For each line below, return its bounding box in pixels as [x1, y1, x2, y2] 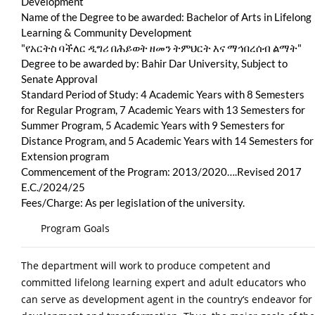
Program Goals [21, 221, 112, 235]
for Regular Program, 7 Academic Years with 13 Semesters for [21, 103, 305, 116]
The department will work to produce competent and [21, 258, 271, 272]
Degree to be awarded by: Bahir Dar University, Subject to [21, 56, 288, 70]
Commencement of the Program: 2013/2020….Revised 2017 [21, 165, 302, 178]
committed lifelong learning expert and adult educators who [21, 275, 306, 289]
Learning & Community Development [21, 25, 192, 39]
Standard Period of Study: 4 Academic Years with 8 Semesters [21, 87, 304, 101]
